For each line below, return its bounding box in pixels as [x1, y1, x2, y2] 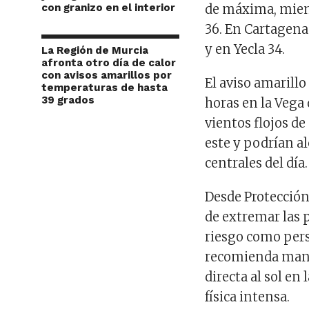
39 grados [41, 93, 94, 106]
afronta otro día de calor [41, 56, 176, 69]
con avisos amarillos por [41, 68, 172, 81]
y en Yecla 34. [205, 41, 286, 57]
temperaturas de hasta [41, 81, 168, 94]
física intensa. [205, 288, 290, 305]
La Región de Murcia [41, 43, 148, 57]
